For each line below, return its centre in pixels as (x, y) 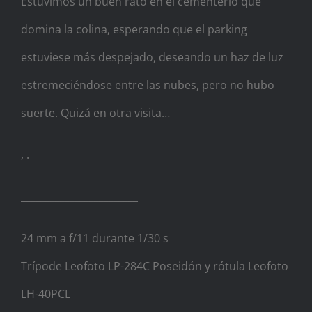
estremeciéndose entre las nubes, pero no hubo (148, 85)
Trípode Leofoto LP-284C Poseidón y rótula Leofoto (155, 266)
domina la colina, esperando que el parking (134, 29)
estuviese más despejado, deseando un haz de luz (152, 57)
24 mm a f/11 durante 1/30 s (95, 238)
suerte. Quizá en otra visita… (95, 112)
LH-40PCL (46, 294)
